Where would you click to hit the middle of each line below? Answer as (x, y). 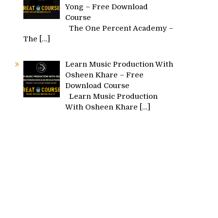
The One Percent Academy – (119, 28)
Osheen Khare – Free (105, 75)
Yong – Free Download (107, 7)
